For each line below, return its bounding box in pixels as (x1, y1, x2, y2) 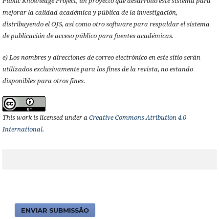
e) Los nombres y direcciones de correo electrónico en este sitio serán (2, 52, 200, 62)
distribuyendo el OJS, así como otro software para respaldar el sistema (2, 19, 210, 28)
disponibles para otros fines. (2, 76, 85, 85)
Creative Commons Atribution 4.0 (88, 112, 186, 122)
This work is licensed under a (2, 112, 89, 122)
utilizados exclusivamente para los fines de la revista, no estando (2, 64, 193, 73)
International (2, 124, 43, 133)
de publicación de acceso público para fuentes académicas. (2, 31, 174, 40)
